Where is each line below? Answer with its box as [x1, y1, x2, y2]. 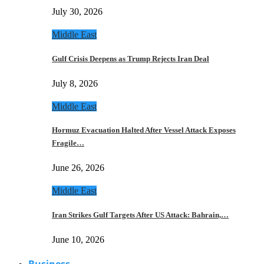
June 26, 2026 [52, 163, 104, 173]
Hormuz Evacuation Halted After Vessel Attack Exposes [52, 126, 236, 135]
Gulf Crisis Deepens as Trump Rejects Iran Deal [52, 54, 209, 64]
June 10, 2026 [52, 234, 104, 245]
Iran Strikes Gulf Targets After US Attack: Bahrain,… [52, 210, 229, 219]
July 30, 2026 [52, 6, 103, 17]
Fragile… [52, 138, 84, 148]
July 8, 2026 [52, 78, 98, 88]
